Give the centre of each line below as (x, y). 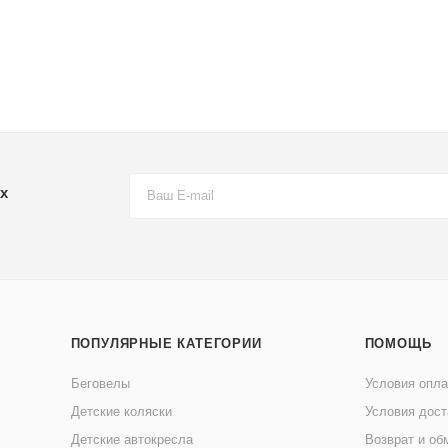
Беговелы (100, 383)
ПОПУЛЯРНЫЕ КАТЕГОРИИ (166, 343)
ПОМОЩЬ (398, 343)
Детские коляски (121, 411)
